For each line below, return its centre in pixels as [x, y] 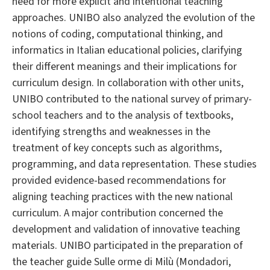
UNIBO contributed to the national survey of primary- [132, 99]
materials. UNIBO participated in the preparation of [127, 246]
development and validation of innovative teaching [126, 230]
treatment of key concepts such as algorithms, [117, 148]
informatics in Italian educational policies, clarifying [127, 51]
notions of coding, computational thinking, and [118, 34]
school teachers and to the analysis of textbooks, [123, 116]
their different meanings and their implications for [124, 67]
